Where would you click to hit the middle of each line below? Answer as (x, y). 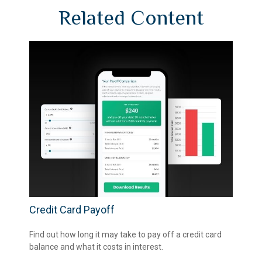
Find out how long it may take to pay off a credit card (125, 234)
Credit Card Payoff (72, 209)
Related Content (131, 18)
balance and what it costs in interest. (96, 247)
